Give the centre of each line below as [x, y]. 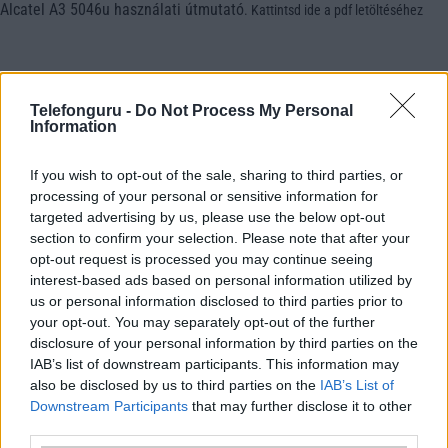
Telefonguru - [82, 110]
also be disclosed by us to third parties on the [175, 384]
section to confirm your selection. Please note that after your [220, 237]
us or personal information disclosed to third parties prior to [216, 300]
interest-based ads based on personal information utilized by [221, 279]
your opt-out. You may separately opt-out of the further [202, 321]
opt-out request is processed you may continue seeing [201, 258]
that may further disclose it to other [300, 405]
